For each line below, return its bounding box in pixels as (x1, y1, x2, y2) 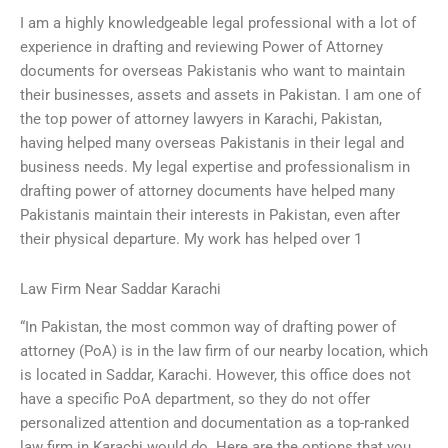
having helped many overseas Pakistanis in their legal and (20, 134, 404, 153)
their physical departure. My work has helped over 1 (20, 230, 362, 249)
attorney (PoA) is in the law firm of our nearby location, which (20, 342, 428, 361)
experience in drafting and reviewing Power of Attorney (20, 38, 383, 57)
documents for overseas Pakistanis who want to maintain (20, 62, 405, 81)
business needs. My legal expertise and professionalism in (20, 158, 410, 177)
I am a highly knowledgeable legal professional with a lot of (20, 14, 416, 33)
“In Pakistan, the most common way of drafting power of (20, 318, 396, 337)
